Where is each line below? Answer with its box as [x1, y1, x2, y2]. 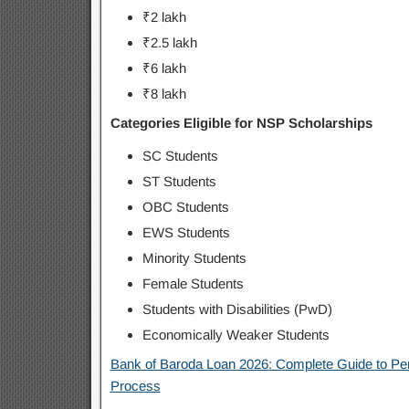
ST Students [142, 173, 216, 189]
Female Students [142, 276, 244, 291]
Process [110, 378, 161, 393]
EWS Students [142, 225, 230, 240]
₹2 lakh [142, 9, 186, 25]
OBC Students [142, 199, 229, 215]
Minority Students [142, 250, 246, 266]
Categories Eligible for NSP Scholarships [110, 115, 372, 131]
